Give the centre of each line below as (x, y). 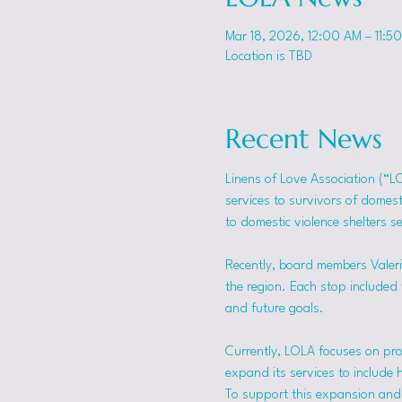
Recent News (303, 139)
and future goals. (274, 309)
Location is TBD (268, 57)
